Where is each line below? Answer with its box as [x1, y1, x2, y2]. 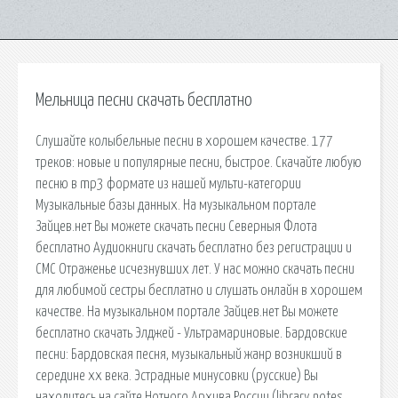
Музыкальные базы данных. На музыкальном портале [36, 197, 316, 212]
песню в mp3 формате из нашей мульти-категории [36, 176, 301, 191]
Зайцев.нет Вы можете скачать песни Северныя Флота [36, 219, 317, 234]
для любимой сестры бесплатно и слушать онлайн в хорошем [36, 283, 362, 298]
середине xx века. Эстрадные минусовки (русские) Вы [36, 368, 318, 383]
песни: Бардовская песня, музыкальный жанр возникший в [36, 346, 342, 362]
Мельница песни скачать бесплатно [36, 92, 252, 109]
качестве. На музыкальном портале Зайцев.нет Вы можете [36, 304, 338, 319]
